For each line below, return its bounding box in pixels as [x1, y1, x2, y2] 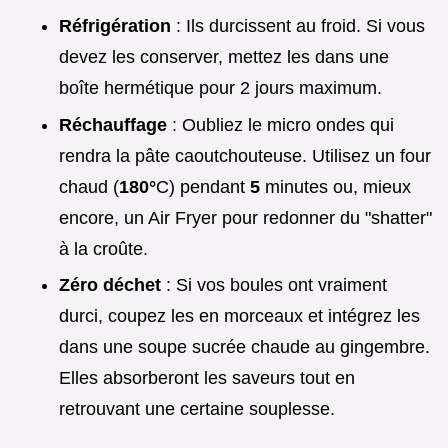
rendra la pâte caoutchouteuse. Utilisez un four [59, 145, 431, 166]
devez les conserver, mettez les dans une [59, 47, 389, 68]
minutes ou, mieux [260, 176, 411, 197]
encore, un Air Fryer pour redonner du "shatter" [59, 207, 432, 228]
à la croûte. [59, 238, 148, 259]
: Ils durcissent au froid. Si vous [171, 16, 425, 37]
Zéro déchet [59, 275, 161, 296]
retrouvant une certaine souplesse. [59, 399, 335, 420]
